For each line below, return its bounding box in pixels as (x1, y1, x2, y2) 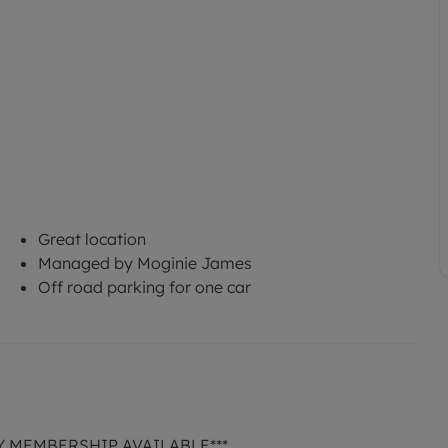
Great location (38, 228, 146, 249)
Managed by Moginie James (38, 252, 252, 273)
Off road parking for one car (38, 276, 251, 297)
